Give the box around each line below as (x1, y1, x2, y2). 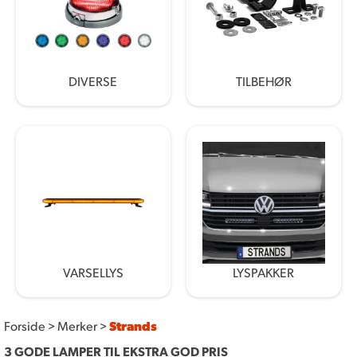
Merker (57, 317, 97, 335)
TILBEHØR (235, 72, 292, 89)
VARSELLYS (62, 264, 124, 281)
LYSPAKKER (233, 264, 295, 281)
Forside (4, 317, 45, 335)
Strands (109, 317, 157, 335)
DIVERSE (69, 72, 118, 89)
